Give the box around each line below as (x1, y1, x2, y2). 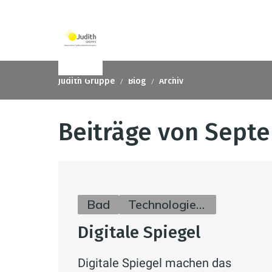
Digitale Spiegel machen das (78, 256, 231, 270)
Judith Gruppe (58, 75, 115, 86)
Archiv (159, 75, 183, 86)
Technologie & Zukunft (196, 197, 205, 212)
